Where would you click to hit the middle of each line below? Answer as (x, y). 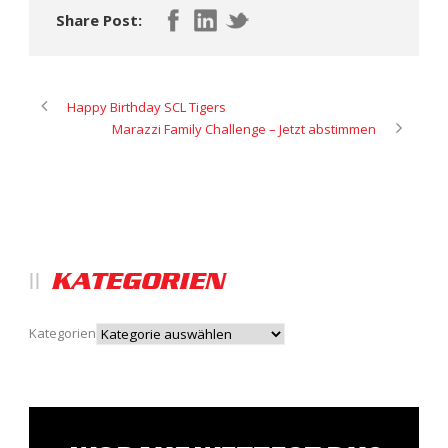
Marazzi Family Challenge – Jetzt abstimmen (244, 128)
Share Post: (99, 19)
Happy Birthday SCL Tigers (146, 106)
